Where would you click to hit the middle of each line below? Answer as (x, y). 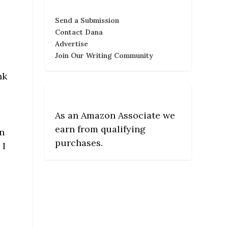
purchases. (79, 142)
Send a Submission (87, 20)
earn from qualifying (100, 129)
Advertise (72, 44)
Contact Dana (79, 32)
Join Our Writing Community (104, 55)
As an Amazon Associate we (115, 115)
